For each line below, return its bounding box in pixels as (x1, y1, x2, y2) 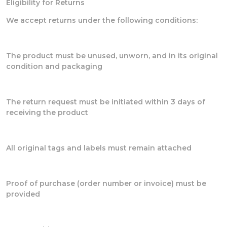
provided (6, 189, 40, 199)
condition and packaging (6, 61, 102, 71)
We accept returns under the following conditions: (6, 15, 198, 25)
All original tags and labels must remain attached (6, 143, 192, 153)
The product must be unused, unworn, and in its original (6, 51, 218, 60)
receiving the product (6, 107, 88, 117)
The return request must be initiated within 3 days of (6, 97, 205, 106)
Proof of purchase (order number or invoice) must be (6, 178, 206, 188)
